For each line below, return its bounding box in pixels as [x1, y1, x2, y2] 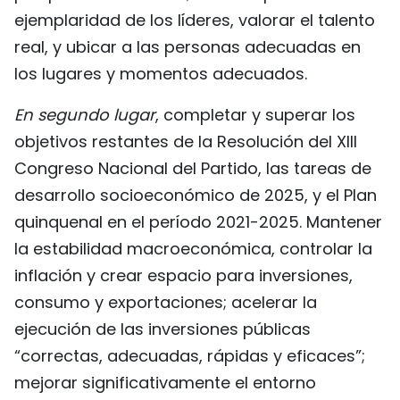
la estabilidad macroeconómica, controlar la [14, 237, 372, 260]
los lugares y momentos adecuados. [14, 62, 307, 85]
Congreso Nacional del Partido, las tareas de [14, 156, 371, 179]
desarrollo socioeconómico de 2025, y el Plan [14, 183, 377, 206]
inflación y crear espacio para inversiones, [14, 263, 353, 287]
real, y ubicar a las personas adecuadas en [14, 35, 361, 58]
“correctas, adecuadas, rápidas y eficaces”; [14, 344, 365, 367]
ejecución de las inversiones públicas [14, 317, 311, 340]
